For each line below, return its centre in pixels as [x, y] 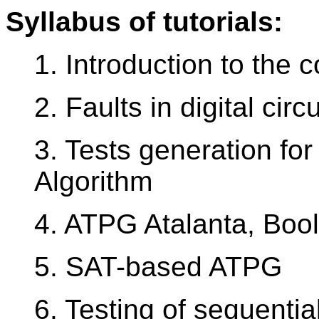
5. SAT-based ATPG [158, 267]
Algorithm [93, 182]
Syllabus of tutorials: [144, 22]
